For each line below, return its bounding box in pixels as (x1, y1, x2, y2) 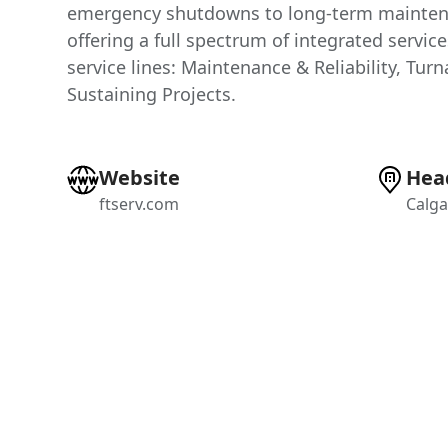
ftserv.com (99, 193, 180, 215)
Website (99, 164, 181, 191)
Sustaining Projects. (67, 82, 237, 106)
